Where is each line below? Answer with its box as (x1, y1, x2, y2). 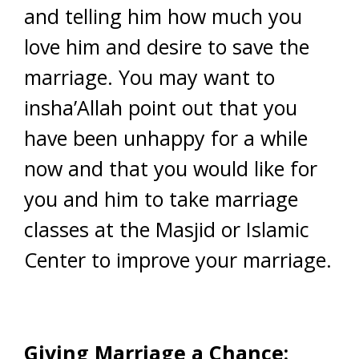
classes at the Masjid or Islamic (24, 216, 309, 243)
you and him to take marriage (24, 185, 298, 212)
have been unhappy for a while (24, 124, 308, 151)
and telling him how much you (24, 2, 302, 30)
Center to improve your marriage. (24, 246, 332, 273)
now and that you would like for (24, 155, 317, 182)
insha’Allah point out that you (24, 94, 297, 121)
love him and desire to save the (24, 33, 309, 60)
